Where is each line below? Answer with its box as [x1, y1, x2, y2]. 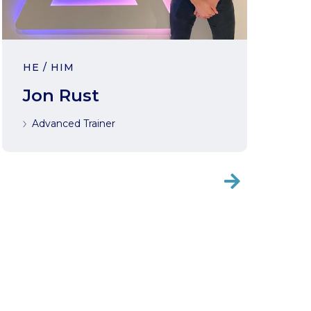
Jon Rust [22, 85, 99, 106]
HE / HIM [22, 61, 74, 74]
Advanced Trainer [31, 117, 115, 130]
